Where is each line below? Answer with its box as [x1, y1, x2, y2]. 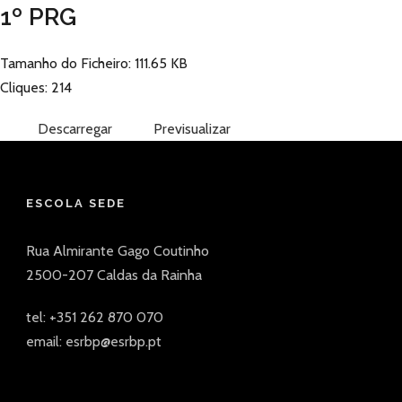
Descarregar [38, 120, 112, 137]
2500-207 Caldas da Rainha [26, 267, 202, 284]
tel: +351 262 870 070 [26, 309, 163, 326]
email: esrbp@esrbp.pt [26, 333, 162, 350]
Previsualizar [153, 120, 231, 137]
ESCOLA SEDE [26, 197, 126, 210]
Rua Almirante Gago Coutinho [26, 242, 209, 259]
